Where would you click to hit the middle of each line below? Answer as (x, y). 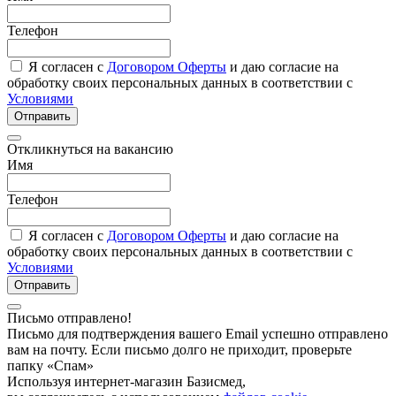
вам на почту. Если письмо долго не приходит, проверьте (179, 349)
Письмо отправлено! (71, 317)
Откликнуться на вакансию (90, 148)
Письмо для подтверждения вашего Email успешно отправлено (198, 333)
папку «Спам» (50, 365)
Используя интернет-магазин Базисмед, (126, 381)
